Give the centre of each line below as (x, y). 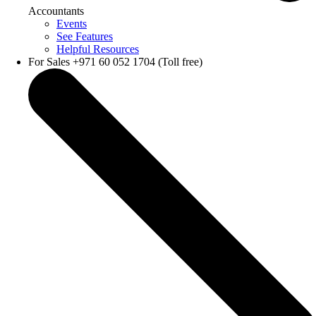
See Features (85, 37)
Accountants (56, 11)
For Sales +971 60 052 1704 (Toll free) (115, 62)
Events (72, 24)
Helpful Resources (98, 49)
